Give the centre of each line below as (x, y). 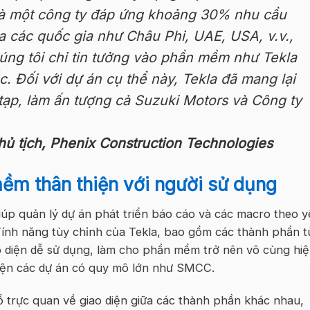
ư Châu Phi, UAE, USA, (189, 36)
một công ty (46, 15)
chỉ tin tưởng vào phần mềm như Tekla (173, 58)
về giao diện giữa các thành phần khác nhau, (182, 301)
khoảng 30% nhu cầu (215, 15)
